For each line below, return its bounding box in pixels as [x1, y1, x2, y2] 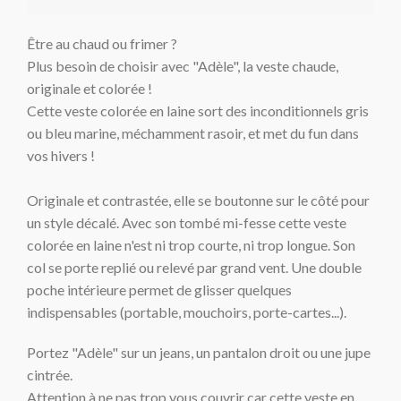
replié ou [101, 258, 158, 276]
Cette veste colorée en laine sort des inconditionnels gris [27, 101, 370, 119]
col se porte [27, 258, 102, 276]
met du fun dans [260, 124, 360, 141]
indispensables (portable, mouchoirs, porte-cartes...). [27, 303, 347, 320]
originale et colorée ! [27, 79, 153, 97]
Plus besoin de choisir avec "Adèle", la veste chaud [27, 56, 329, 74]
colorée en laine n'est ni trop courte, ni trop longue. [27, 235, 331, 253]
